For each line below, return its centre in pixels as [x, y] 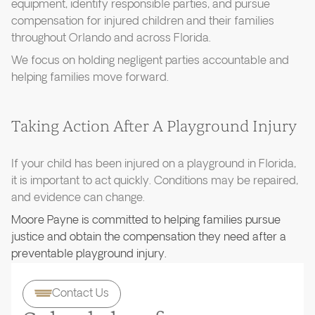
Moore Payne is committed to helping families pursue [146, 221]
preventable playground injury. [89, 255]
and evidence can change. [78, 198]
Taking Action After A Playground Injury [154, 127]
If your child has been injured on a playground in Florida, [154, 165]
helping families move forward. [90, 78]
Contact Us [81, 294]
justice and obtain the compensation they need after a [149, 238]
